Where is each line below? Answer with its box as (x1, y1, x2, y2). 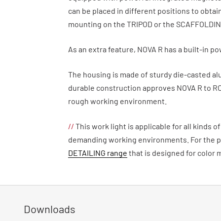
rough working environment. (68, 96, 167, 106)
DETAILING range (68, 147, 127, 157)
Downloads (24, 202, 75, 215)
